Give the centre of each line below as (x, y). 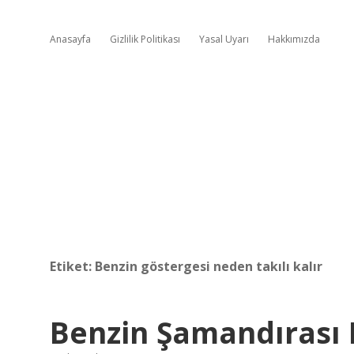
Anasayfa (70, 39)
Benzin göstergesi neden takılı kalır (209, 266)
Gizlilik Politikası (145, 39)
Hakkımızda (294, 39)
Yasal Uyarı (224, 39)
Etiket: (72, 266)
